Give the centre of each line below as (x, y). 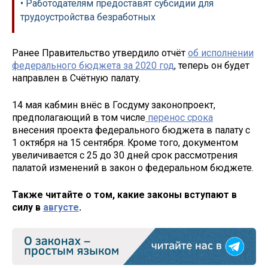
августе (61, 207)
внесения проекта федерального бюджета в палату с (131, 130)
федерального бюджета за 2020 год (93, 66)
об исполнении (221, 53)
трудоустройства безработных (88, 17)
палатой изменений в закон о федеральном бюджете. (134, 168)
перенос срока (179, 118)
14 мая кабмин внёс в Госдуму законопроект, (114, 105)
